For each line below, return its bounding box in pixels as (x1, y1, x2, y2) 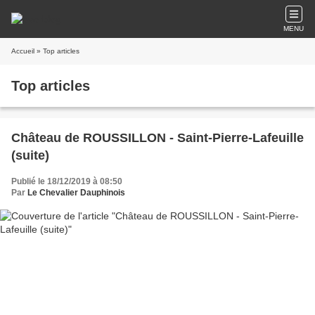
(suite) (11, 148, 49, 162)
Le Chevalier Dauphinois (27, 188, 125, 198)
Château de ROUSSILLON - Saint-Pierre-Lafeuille (11, 131, 304, 145)
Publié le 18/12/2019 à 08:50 (11, 176, 122, 186)
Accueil (11, 47, 34, 55)
